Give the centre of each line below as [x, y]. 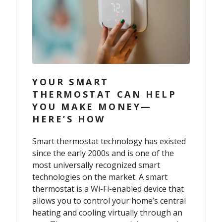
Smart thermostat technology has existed [109, 141]
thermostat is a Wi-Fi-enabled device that [108, 189]
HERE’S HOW [69, 119]
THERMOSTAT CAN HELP [105, 94]
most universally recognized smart [96, 165]
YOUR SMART [71, 82]
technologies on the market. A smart [100, 177]
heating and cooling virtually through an [107, 212]
